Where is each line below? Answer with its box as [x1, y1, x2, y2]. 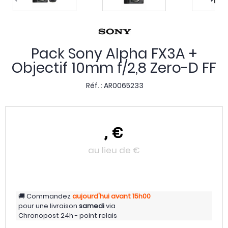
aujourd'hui [72, 191, 109, 201]
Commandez [26, 191, 71, 201]
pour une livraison [18, 201, 79, 211]
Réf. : [86, 80, 104, 91]
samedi [79, 201, 104, 211]
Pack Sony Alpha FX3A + [31, 44, 197, 64]
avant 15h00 [111, 191, 151, 201]
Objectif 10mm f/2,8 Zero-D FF [12, 58, 216, 78]
